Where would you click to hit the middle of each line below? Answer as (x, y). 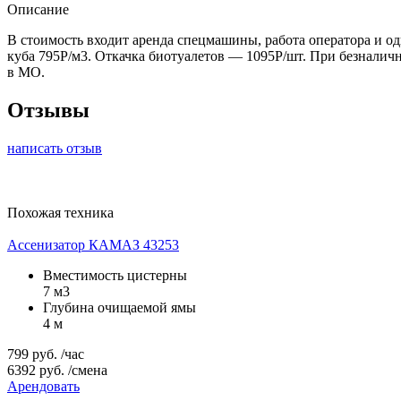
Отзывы (48, 110)
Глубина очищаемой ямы (119, 307)
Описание (38, 9)
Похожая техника (60, 212)
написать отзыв (55, 148)
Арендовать (43, 386)
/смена (88, 370)
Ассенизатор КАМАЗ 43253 (93, 244)
